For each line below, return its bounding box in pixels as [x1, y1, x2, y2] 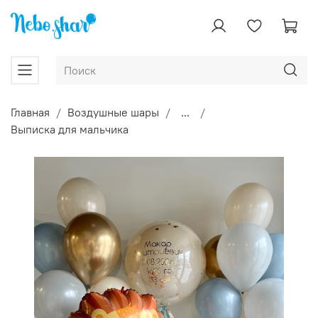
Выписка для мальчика [11, 121, 128, 136]
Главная [11, 104, 50, 119]
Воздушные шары [67, 104, 159, 119]
